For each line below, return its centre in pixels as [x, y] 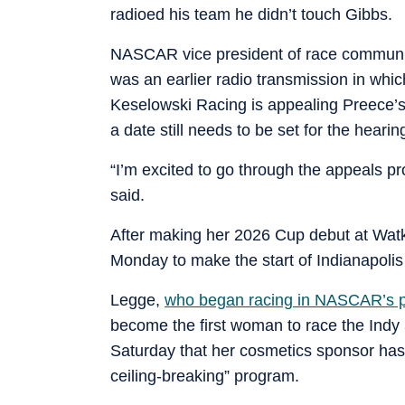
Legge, [137, 300]
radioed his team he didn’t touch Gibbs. [251, 14]
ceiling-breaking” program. [205, 376]
